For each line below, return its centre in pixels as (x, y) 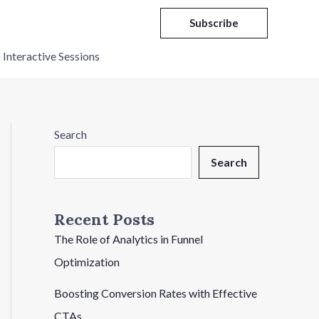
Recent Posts (104, 220)
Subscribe (214, 22)
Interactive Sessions (51, 56)
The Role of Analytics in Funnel (129, 239)
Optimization (87, 262)
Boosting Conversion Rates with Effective (156, 293)
